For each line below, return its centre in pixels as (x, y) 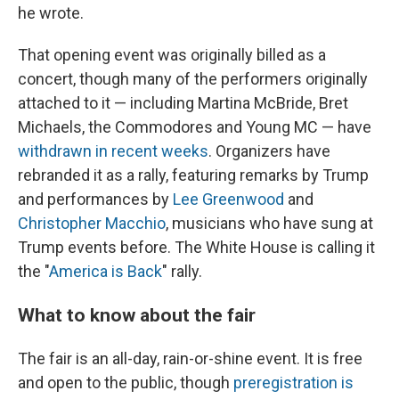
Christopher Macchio (92, 223)
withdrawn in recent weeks (113, 151)
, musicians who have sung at (269, 223)
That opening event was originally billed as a (172, 54)
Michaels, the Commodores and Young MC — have (195, 126)
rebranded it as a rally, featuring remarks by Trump (193, 175)
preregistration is (293, 382)
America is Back (106, 271)
